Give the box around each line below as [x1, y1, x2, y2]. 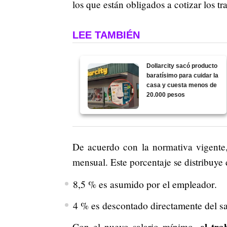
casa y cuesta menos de [146, 82, 217, 89]
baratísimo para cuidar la [146, 72, 219, 80]
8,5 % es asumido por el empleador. [72, 177, 217, 192]
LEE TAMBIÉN [72, 29, 140, 41]
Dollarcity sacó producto [146, 62, 218, 70]
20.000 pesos [146, 91, 185, 99]
